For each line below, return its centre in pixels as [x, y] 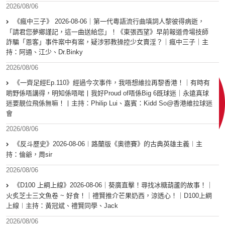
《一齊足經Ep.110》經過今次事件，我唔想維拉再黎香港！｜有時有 [112, 83]
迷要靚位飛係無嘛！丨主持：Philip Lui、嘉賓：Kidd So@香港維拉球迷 [109, 103]
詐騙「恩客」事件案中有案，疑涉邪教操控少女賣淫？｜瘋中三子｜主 [107, 42]
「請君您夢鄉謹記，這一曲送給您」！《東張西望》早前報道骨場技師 [107, 32]
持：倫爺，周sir [29, 155]
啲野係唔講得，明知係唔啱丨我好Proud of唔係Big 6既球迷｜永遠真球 [107, 93]
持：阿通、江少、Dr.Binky [44, 52]
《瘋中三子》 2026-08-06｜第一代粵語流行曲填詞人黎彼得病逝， [109, 22]
